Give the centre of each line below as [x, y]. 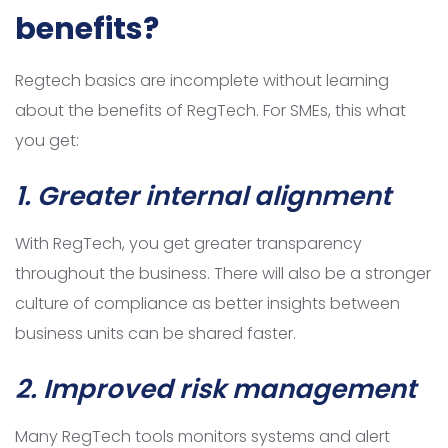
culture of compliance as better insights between [207, 304]
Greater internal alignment [214, 196]
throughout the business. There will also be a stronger [223, 274]
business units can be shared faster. [155, 334]
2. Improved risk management [215, 389]
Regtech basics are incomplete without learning [202, 81]
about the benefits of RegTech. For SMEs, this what [210, 111]
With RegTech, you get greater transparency [188, 244]
